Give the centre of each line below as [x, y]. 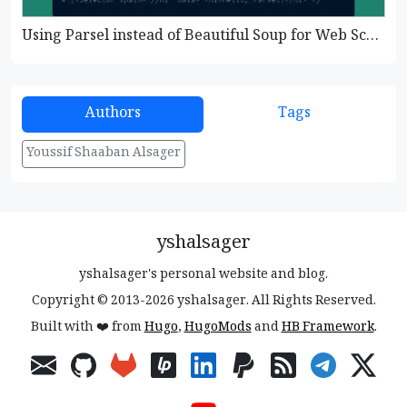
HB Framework [328, 328]
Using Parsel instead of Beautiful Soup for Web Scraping [372, 36]
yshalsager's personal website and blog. [203, 275]
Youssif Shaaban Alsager [104, 153]
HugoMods [218, 328]
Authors [113, 114]
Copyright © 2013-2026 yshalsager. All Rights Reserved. [203, 302]
